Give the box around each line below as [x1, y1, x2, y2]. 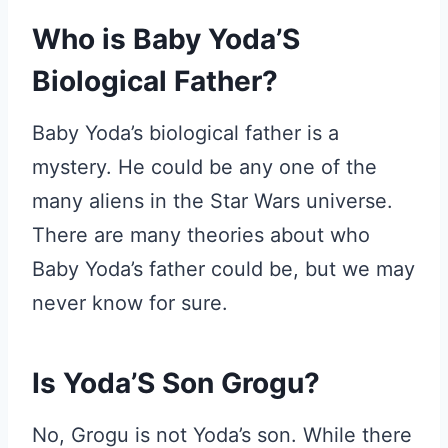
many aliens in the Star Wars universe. [32, 189, 393, 213]
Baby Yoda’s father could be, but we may [32, 257, 415, 281]
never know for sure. [32, 291, 228, 315]
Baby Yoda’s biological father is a [32, 121, 339, 145]
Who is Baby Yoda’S [32, 22, 300, 56]
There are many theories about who [32, 223, 370, 247]
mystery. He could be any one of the [32, 155, 377, 179]
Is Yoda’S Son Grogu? [32, 366, 320, 400]
